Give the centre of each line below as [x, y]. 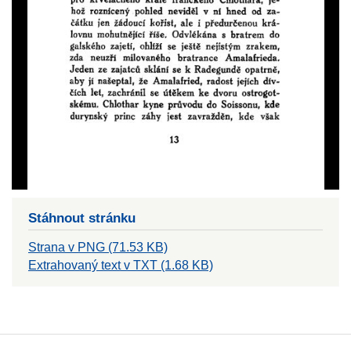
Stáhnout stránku [82, 217]
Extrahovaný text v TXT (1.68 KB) [121, 265]
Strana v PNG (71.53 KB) [98, 247]
